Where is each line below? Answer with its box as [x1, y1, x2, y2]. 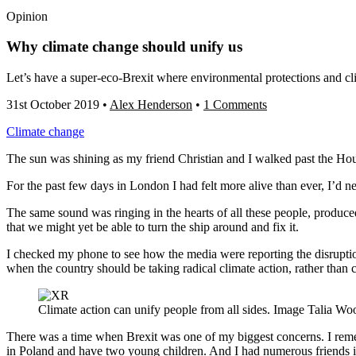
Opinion [6, 9, 48, 23]
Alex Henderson [110, 98, 192, 112]
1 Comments [203, 98, 267, 112]
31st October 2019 [6, 98, 99, 112]
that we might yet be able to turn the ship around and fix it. [6, 220, 299, 234]
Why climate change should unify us [6, 38, 242, 56]
